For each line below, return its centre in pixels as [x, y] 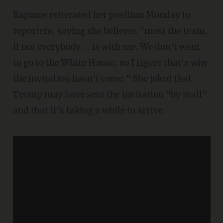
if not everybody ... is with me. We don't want [106, 47]
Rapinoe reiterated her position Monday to [16, 15]
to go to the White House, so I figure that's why [110, 62]
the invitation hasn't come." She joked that [102, 78]
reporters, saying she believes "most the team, [110, 31]
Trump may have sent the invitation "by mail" [110, 94]
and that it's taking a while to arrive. [89, 110]
